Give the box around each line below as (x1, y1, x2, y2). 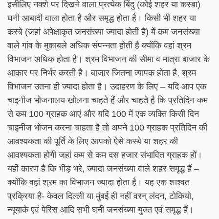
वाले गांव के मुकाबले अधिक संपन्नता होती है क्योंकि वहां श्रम (7, 41, 191, 51)
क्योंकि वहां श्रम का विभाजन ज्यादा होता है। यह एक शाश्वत (7, 177, 190, 188)
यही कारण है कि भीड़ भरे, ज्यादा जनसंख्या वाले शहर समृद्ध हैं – (7, 164, 199, 174)
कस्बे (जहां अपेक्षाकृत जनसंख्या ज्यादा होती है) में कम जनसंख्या (7, 27, 200, 37)
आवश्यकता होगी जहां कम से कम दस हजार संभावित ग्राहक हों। (7, 150, 202, 160)
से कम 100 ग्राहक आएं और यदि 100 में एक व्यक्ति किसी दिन (7, 109, 199, 119)
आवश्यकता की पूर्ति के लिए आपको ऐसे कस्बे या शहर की (7, 136, 178, 147)
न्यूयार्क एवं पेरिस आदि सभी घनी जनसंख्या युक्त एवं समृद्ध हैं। (7, 205, 194, 215)
